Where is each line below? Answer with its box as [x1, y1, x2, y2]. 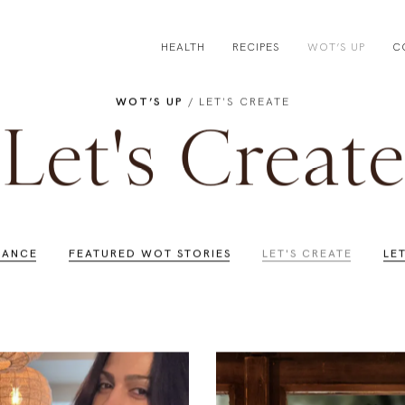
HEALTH [161, 61, 205, 77]
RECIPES [232, 61, 280, 77]
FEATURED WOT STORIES [69, 305, 231, 320]
